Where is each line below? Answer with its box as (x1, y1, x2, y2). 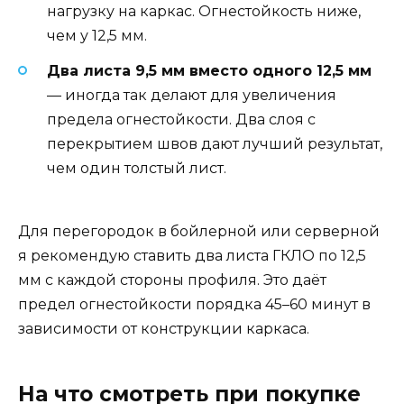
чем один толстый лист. (47, 159, 226, 177)
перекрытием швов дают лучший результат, (47, 134, 382, 152)
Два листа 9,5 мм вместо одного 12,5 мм (47, 61, 372, 79)
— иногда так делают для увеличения (47, 86, 336, 104)
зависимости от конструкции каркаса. (18, 319, 309, 337)
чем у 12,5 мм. (47, 27, 147, 45)
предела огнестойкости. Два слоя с (47, 110, 316, 128)
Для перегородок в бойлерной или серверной (18, 222, 380, 240)
